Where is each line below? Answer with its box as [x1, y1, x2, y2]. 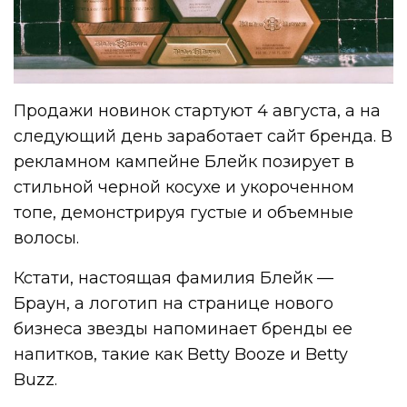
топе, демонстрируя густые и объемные [14, 202, 354, 223]
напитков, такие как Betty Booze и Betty [14, 343, 349, 364]
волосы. [14, 227, 79, 248]
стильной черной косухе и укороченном [14, 176, 355, 197]
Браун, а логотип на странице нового [14, 293, 334, 313]
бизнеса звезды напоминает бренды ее [14, 318, 353, 339]
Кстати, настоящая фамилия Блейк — [14, 267, 334, 288]
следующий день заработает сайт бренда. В [14, 125, 393, 146]
